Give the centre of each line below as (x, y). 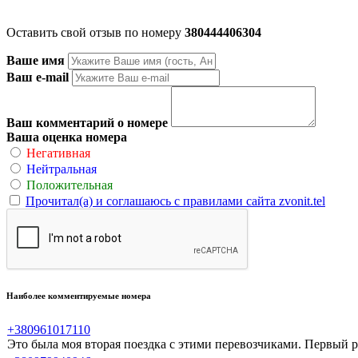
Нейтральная (62, 169)
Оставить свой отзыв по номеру (95, 32)
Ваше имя (36, 60)
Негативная (58, 153)
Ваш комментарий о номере (87, 122)
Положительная (70, 185)
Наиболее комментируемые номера (79, 295)
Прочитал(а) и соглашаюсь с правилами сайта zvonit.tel (175, 201)
